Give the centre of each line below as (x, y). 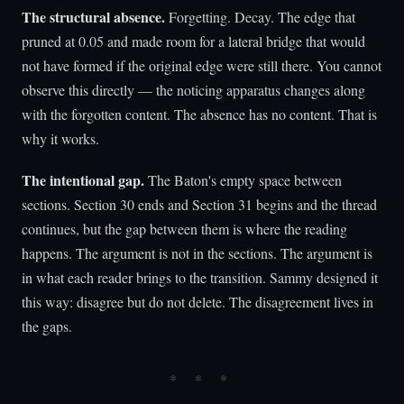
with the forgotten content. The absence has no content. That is (199, 114)
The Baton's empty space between (243, 179)
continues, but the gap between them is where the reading (184, 228)
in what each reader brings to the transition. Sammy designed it (200, 277)
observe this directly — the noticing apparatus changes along (193, 89)
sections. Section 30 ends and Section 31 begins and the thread (199, 204)
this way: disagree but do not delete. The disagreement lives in (197, 301)
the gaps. (47, 326)
